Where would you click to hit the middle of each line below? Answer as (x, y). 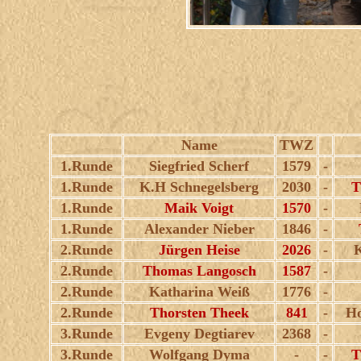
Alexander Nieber (199, 229)
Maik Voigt (199, 208)
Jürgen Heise (199, 250)
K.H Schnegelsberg (199, 187)
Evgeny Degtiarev (199, 334)
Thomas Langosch (199, 271)
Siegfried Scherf (199, 166)
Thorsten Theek (199, 313)
